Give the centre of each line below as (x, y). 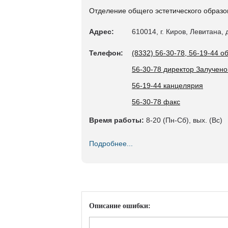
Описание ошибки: (120, 206)
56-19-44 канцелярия (167, 85)
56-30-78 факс (156, 102)
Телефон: (106, 53)
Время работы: (117, 120)
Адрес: (102, 32)
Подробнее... (111, 144)
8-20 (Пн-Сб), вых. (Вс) (183, 120)
